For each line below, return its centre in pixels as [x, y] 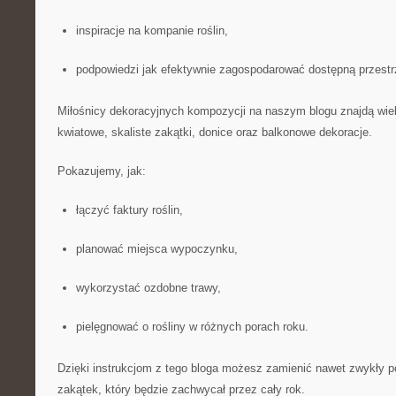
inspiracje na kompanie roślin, [152, 30]
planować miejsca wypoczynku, [156, 249]
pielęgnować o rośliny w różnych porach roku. [192, 327]
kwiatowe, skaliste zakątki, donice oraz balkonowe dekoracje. [215, 132]
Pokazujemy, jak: [102, 171]
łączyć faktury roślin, [129, 210]
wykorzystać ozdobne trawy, [148, 288]
